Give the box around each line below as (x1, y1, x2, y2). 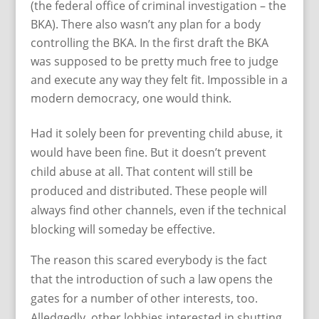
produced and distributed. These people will (30, 183, 267, 199)
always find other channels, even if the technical (30, 202, 286, 218)
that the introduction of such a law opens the (30, 271, 273, 287)
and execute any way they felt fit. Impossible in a (30, 72, 288, 88)
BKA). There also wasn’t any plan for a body (30, 16, 261, 32)
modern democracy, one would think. (30, 90, 231, 106)
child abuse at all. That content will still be (30, 164, 253, 179)
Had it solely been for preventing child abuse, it (30, 125, 283, 141)
